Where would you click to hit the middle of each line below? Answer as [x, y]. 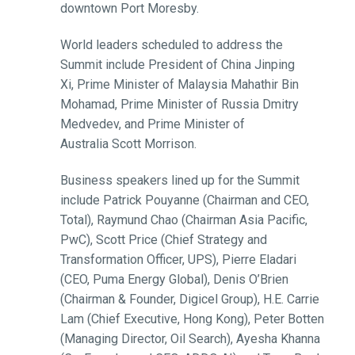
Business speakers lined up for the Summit [179, 180]
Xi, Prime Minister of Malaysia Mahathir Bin [179, 85]
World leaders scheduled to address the [171, 45]
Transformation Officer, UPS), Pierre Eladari [178, 259]
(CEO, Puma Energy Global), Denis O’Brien [174, 279]
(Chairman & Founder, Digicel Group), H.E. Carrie [189, 299]
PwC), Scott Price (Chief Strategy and [163, 239]
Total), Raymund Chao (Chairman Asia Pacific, [183, 219]
